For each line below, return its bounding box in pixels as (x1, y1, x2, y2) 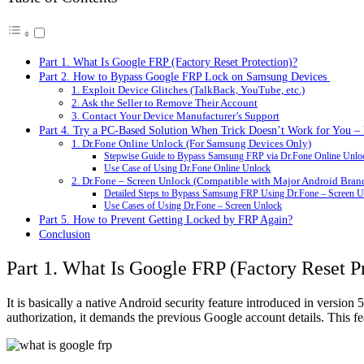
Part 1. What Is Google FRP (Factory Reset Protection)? (39, 55, 297, 69)
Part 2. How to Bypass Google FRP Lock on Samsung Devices (39, 70, 330, 84)
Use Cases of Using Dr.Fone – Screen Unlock (104, 201, 282, 212)
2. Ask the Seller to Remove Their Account (71, 97, 258, 110)
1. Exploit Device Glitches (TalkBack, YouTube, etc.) (71, 84, 305, 97)
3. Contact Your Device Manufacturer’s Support (71, 110, 279, 123)
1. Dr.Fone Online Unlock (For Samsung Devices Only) (71, 137, 311, 150)
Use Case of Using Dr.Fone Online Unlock (104, 163, 271, 175)
